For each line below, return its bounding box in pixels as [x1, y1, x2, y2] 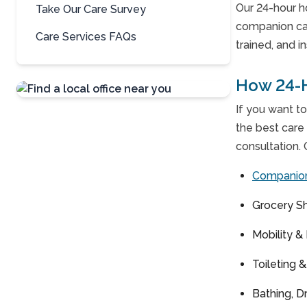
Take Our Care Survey [36, 3, 146, 16]
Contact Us [33, 114, 123, 134]
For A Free [33, 137, 111, 157]
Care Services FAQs [36, 30, 136, 43]
